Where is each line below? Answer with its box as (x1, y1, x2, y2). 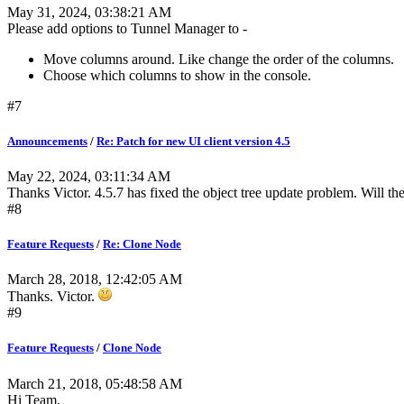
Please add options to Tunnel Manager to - (7, 20, 247, 36)
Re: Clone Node (103, 237, 181, 252)
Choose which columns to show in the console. (43, 67, 311, 83)
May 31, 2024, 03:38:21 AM (7, 4, 171, 20)
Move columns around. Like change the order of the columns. (43, 50, 394, 67)
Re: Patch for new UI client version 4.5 (96, 133, 290, 148)
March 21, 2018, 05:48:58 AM (7, 375, 182, 391)
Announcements (7, 133, 87, 148)
